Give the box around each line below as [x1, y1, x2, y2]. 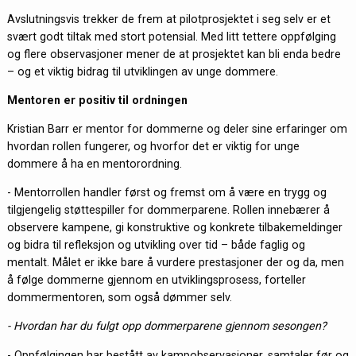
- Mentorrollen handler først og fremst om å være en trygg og [6, 186, 327, 199]
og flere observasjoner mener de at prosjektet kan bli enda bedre [6, 47, 341, 60]
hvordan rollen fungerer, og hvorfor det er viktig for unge [6, 140, 300, 153]
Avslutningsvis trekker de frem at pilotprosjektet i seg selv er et [6, 12, 331, 25]
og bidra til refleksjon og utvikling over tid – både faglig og [6, 238, 305, 252]
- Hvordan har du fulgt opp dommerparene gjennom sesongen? [6, 319, 327, 333]
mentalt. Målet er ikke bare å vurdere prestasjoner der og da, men [6, 256, 344, 269]
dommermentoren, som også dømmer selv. [6, 291, 232, 304]
